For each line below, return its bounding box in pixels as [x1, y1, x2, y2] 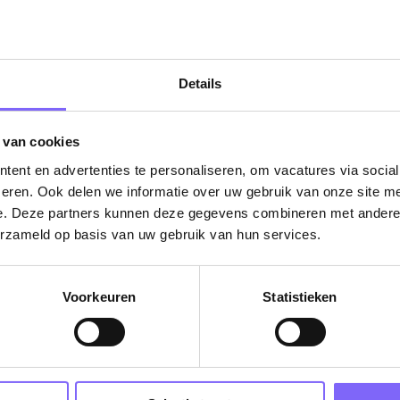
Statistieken [262, 288, 337, 304]
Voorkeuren [62, 288, 136, 304]
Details [178, 75, 222, 91]
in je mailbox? [71, 329, 329, 379]
